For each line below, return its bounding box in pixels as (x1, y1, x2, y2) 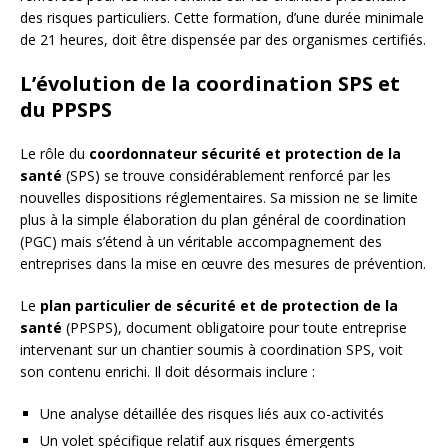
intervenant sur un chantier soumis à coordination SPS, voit (20, 340, 403, 360)
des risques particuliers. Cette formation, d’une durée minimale (20, 8, 424, 28)
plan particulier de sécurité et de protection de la (40, 296, 398, 316)
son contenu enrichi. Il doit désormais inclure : (20, 362, 315, 382)
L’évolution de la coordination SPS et (20, 70, 400, 98)
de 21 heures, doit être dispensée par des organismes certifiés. (20, 30, 426, 50)
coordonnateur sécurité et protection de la (89, 144, 401, 164)
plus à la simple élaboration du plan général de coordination (20, 210, 406, 230)
